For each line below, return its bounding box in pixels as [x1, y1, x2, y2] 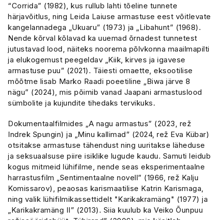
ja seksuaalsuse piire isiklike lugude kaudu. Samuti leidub [8, 151, 211, 161]
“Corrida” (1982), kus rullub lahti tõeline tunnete [8, 1, 177, 10]
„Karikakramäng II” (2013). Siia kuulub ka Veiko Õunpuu [8, 205, 203, 215]
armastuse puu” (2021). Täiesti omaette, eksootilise [8, 66, 193, 75]
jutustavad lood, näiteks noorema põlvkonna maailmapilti [8, 44, 210, 54]
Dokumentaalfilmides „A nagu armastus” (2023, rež [8, 119, 191, 128]
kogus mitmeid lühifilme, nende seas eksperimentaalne [8, 162, 205, 171]
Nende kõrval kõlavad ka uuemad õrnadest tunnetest [8, 33, 197, 43]
